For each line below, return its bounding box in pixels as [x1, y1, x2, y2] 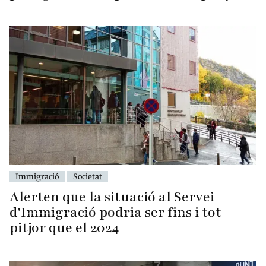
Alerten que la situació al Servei [9, 188, 214, 207]
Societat [73, 172, 102, 182]
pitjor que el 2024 [9, 218, 119, 237]
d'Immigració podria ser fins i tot [9, 203, 221, 222]
